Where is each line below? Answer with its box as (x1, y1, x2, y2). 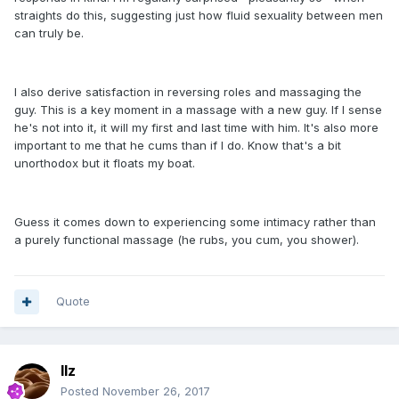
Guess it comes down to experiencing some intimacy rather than (14, 215, 376, 229)
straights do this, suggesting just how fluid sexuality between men (14, 8, 383, 22)
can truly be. (14, 26, 84, 40)
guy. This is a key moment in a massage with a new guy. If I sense (14, 102, 382, 117)
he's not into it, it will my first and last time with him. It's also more (14, 120, 379, 134)
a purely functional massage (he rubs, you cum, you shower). (14, 232, 359, 247)
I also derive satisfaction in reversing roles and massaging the (14, 85, 362, 99)
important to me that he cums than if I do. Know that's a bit (14, 138, 341, 152)
